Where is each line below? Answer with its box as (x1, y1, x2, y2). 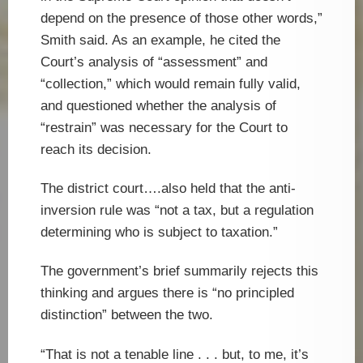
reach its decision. (41, 141, 152, 157)
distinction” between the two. (41, 307, 213, 323)
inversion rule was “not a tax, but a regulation (41, 203, 314, 218)
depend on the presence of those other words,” (41, 10, 322, 26)
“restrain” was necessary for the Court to (41, 119, 288, 135)
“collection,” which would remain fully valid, (41, 75, 301, 92)
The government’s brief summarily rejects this (41, 263, 318, 280)
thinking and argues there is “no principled (41, 285, 294, 301)
